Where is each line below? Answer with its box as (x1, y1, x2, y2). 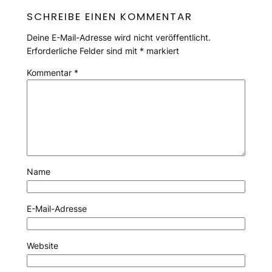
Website (26, 240, 58, 251)
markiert (143, 45, 179, 56)
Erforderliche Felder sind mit (26, 45, 140, 56)
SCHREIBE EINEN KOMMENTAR (26, 8, 192, 24)
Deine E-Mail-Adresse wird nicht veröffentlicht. (26, 32, 211, 42)
